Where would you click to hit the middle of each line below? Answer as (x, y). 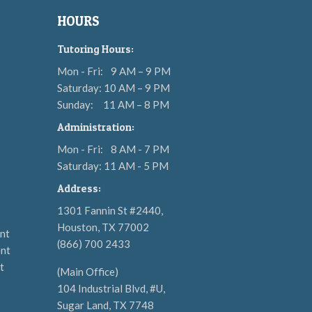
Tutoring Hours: (95, 49)
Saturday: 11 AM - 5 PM (113, 166)
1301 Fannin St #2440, (110, 210)
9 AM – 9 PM (140, 71)
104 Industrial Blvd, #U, (111, 288)
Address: (79, 188)
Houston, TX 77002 (103, 227)
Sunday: (75, 104)
